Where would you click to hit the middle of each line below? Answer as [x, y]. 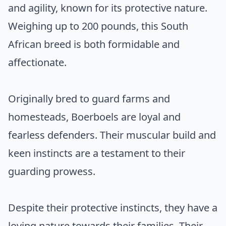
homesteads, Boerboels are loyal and [94, 117]
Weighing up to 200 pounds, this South [98, 26]
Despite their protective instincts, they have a [113, 207]
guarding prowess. [52, 171]
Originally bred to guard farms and [89, 98]
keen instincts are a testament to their [97, 153]
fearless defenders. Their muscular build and [112, 135]
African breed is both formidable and [94, 44]
